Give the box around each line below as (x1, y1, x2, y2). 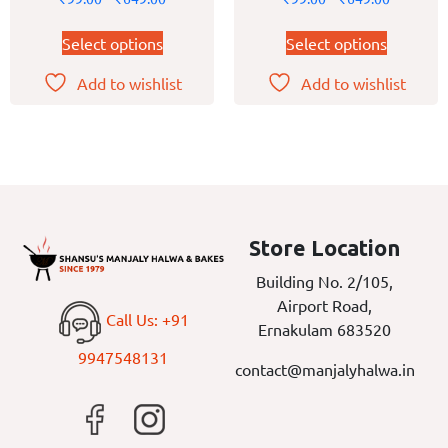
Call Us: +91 (101, 309, 189, 330)
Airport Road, (277, 294, 373, 315)
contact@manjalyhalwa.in (234, 358, 415, 379)
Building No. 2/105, (256, 270, 394, 291)
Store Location (249, 235, 401, 260)
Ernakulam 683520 (258, 318, 392, 339)
